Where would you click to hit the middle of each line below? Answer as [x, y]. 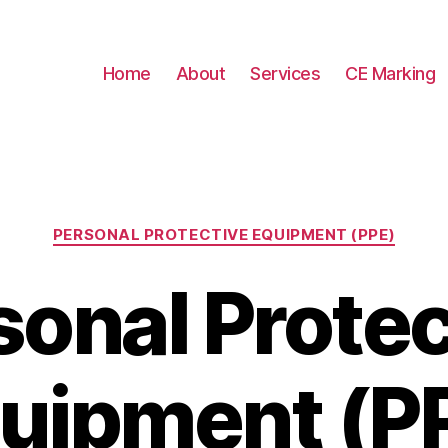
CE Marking [390, 73]
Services [285, 73]
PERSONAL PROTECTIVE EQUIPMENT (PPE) [224, 234]
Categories [267, 225]
